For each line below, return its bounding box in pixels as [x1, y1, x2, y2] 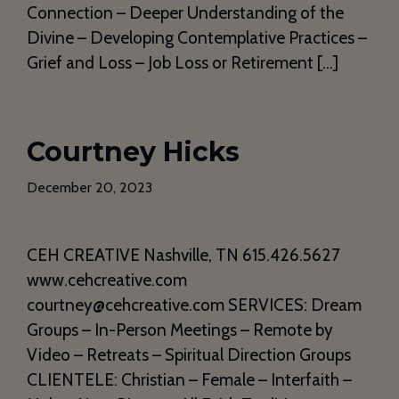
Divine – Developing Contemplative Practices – [27, 28, 367, 49]
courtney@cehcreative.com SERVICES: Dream [27, 295, 362, 316]
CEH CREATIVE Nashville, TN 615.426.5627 [27, 245, 340, 266]
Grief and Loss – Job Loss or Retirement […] [27, 53, 338, 74]
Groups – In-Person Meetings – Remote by [27, 320, 333, 341]
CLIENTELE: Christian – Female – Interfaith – [27, 370, 352, 391]
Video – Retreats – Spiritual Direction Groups [27, 345, 351, 366]
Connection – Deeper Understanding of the [27, 3, 344, 24]
